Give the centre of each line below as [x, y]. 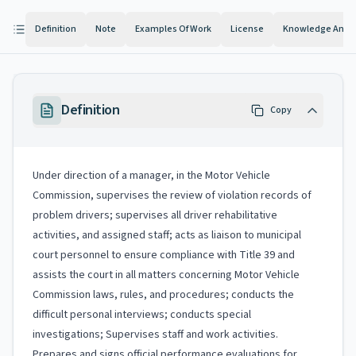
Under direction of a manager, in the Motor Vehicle [151, 176]
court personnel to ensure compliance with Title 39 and [164, 255]
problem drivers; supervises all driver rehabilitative [155, 215]
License [247, 29]
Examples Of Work [173, 29]
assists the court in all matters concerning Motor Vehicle [166, 275]
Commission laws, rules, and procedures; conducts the [163, 295]
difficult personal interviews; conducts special [142, 315]
